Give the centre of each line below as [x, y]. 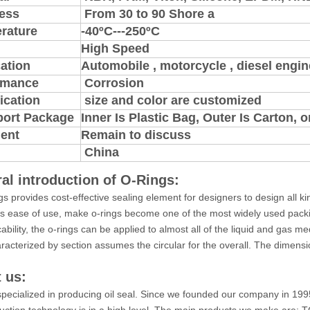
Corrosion [112, 83]
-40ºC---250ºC [120, 31]
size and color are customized [171, 100]
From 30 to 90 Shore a [148, 13]
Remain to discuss [136, 135]
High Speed [115, 48]
